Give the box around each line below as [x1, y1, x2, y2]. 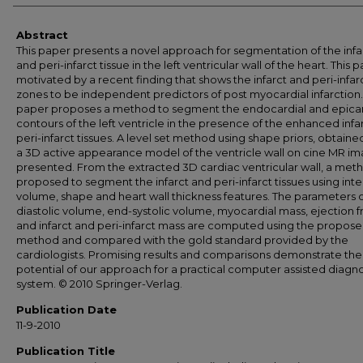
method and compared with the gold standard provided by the [16, 233, 348, 246]
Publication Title [16, 344, 115, 357]
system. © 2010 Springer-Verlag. [16, 277, 182, 290]
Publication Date [16, 303, 117, 316]
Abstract [16, 28, 68, 41]
